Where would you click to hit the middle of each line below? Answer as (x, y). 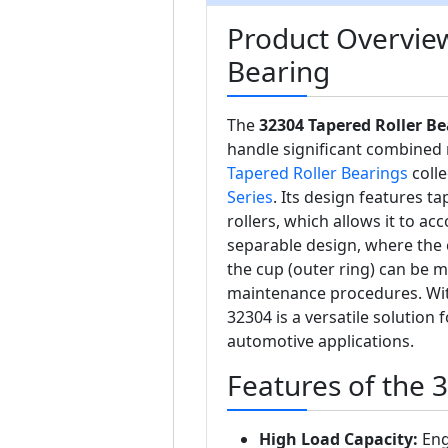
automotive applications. (320, 341)
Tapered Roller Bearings (317, 173)
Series (249, 197)
